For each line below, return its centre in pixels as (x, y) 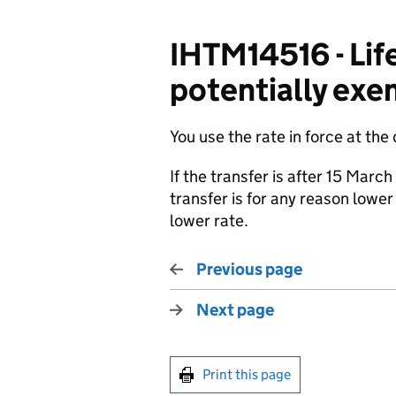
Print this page (247, 374)
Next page (235, 310)
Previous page (249, 269)
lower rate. (209, 221)
